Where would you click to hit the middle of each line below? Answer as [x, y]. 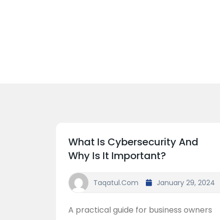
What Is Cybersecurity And [133, 142]
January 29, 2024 [186, 183]
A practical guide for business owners [140, 210]
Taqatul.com [116, 183]
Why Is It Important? [117, 156]
